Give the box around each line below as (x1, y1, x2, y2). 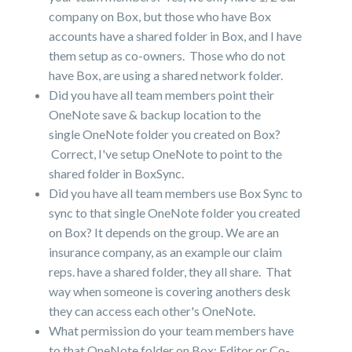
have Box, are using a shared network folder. (49, 68, 284, 82)
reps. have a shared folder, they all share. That (49, 264, 292, 279)
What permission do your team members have (49, 323, 295, 338)
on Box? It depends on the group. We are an (49, 225, 280, 240)
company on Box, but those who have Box (49, 9, 272, 24)
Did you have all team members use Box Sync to (49, 185, 303, 200)
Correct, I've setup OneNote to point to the (49, 146, 283, 161)
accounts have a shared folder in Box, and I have (49, 28, 302, 43)
